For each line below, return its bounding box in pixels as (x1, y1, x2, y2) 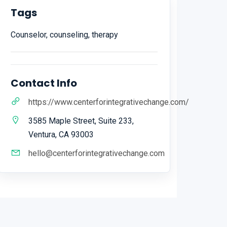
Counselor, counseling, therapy (11, 29, 118, 40)
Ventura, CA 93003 (28, 129, 94, 139)
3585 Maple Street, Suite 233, (28, 116, 134, 126)
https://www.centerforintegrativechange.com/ (28, 97, 189, 107)
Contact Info (11, 75, 77, 90)
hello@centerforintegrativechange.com (28, 148, 165, 158)
